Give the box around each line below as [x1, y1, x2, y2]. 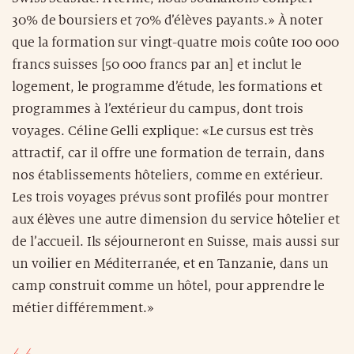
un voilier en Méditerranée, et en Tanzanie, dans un [12, 256, 329, 271]
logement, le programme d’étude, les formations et [12, 79, 323, 94]
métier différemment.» [12, 300, 154, 315]
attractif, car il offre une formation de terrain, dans [12, 145, 325, 160]
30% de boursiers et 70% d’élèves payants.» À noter [12, 13, 323, 28]
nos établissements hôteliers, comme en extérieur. [12, 168, 324, 183]
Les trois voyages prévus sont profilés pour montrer [12, 190, 329, 205]
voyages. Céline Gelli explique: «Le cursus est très [12, 123, 314, 138]
